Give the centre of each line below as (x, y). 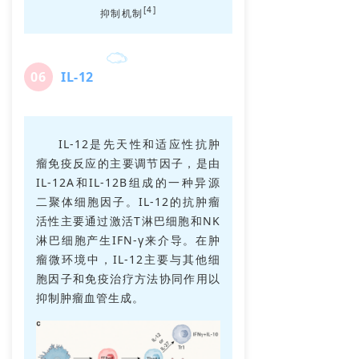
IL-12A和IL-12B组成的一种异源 (128, 182)
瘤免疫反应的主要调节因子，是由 (128, 163)
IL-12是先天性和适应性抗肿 (139, 143)
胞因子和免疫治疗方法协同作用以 (128, 278)
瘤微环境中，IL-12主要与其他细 (128, 259)
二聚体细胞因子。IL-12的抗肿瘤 (128, 201)
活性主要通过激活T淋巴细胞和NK (128, 220)
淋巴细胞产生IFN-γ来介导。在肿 (128, 240)
